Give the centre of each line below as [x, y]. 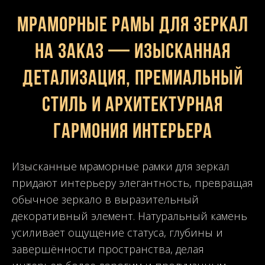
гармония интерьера [132, 132]
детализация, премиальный [132, 79]
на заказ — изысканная [132, 52]
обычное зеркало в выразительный [105, 199]
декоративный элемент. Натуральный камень [130, 216]
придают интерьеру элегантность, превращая [132, 182]
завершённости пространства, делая [108, 249]
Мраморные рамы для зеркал [132, 26]
